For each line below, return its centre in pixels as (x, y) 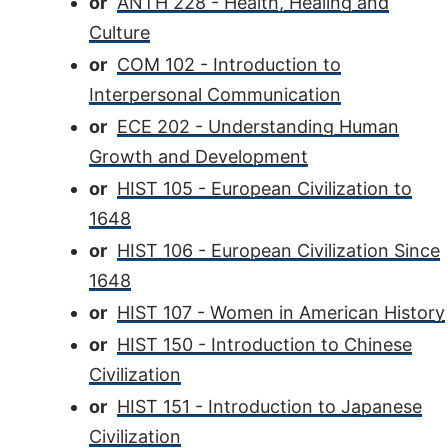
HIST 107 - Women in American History (281, 312)
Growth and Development (198, 156)
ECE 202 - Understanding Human (258, 126)
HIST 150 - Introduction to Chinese (264, 344)
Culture (119, 32)
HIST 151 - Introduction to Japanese (269, 406)
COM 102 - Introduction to (229, 64)
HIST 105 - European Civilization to (264, 188)
